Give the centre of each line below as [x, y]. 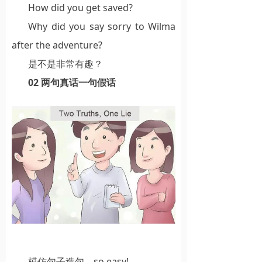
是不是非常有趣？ [65, 63]
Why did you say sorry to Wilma [102, 26]
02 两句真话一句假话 [72, 82]
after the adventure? [57, 45]
